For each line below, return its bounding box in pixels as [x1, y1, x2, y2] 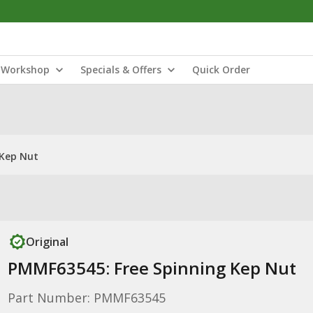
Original [25, 234, 68, 249]
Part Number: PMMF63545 [7, 289, 166, 306]
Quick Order [192, 63, 250, 76]
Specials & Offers [80, 63, 161, 76]
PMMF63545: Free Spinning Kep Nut [7, 256, 296, 279]
